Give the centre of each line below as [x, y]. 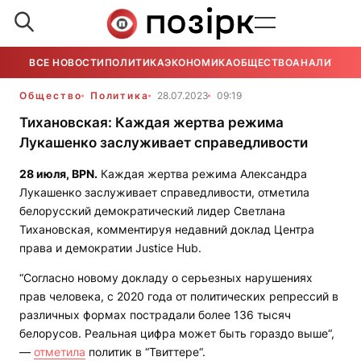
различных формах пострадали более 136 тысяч [155, 315]
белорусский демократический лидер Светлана [152, 211]
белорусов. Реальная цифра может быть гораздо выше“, [177, 333]
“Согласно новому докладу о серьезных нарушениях [166, 278]
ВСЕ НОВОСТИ [67, 62]
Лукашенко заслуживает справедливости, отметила [164, 192]
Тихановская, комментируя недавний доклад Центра [167, 229]
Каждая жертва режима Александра [202, 174]
